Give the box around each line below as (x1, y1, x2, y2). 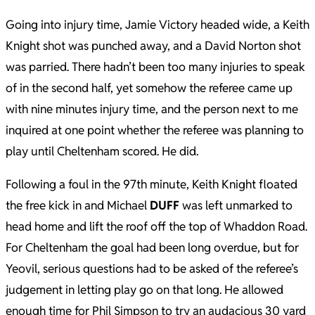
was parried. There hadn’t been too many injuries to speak (6, 59, 305, 75)
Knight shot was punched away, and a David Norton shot (6, 38, 301, 53)
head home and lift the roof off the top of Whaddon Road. (6, 219, 307, 234)
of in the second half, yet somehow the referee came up (6, 80, 292, 96)
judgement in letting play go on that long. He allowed (6, 282, 283, 297)
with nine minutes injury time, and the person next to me (6, 101, 298, 117)
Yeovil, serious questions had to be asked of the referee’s (6, 261, 298, 276)
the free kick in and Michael (6, 198, 150, 213)
